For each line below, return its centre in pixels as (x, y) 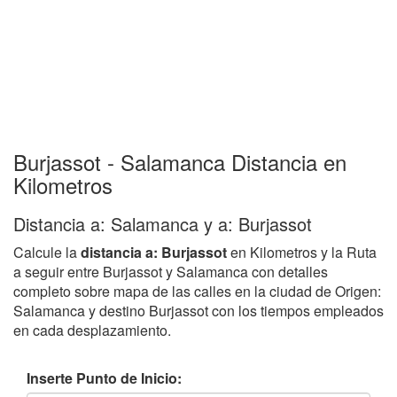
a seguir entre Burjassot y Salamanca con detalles (171, 271)
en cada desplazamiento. (92, 330)
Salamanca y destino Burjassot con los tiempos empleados (198, 310)
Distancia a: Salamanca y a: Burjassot (163, 223)
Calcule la (47, 252)
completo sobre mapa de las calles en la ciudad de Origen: (197, 291)
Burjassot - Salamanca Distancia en (180, 161)
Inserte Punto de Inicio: (104, 378)
